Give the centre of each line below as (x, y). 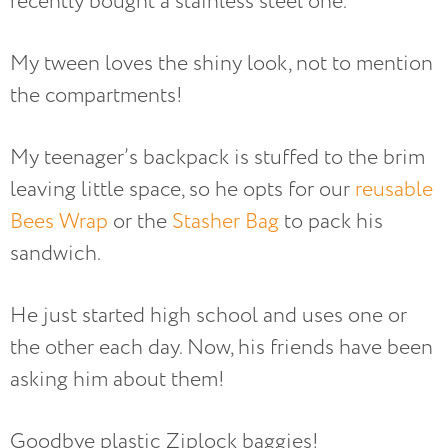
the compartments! (96, 95)
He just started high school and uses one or (208, 315)
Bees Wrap (59, 221)
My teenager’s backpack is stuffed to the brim (217, 157)
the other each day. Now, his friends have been (221, 347)
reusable (394, 189)
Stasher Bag (223, 221)
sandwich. (57, 253)
